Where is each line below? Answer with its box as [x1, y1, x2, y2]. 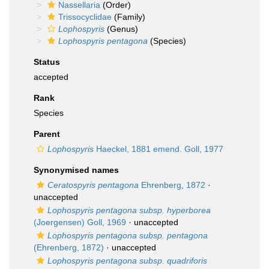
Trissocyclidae [58, 12, 112, 22]
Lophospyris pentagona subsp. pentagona [47, 231, 208, 240]
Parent [34, 129, 60, 139]
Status [34, 57, 60, 67]
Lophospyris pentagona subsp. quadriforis [47, 256, 207, 265]
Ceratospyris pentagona [47, 180, 139, 190]
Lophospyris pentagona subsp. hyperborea [47, 205, 211, 215]
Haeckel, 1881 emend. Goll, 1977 [94, 144, 223, 154]
